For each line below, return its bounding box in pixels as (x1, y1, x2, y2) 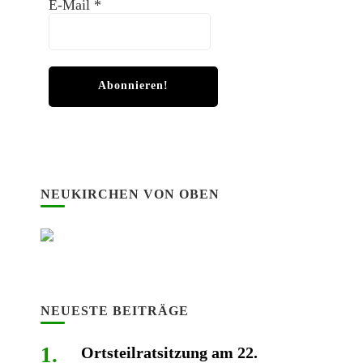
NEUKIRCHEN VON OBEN (40, 187, 220, 201)
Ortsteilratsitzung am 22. (80, 344, 258, 361)
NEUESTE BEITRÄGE (40, 304, 189, 318)
